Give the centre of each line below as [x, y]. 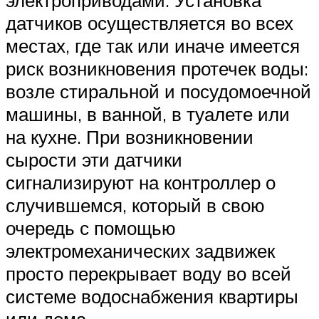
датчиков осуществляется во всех [150, 22]
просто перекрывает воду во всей [148, 273]
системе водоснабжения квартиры [152, 296]
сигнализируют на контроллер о [141, 182]
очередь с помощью [91, 228]
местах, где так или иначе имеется [153, 45]
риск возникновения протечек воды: [157, 68]
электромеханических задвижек [140, 250]
